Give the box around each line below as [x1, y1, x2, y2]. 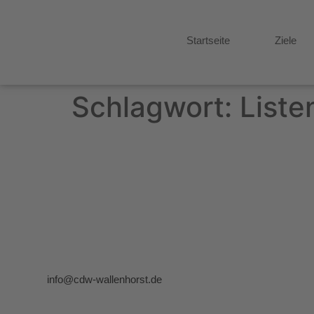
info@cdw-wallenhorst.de [47, 273, 163, 285]
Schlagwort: [71, 90, 240, 124]
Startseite [186, 34, 231, 46]
